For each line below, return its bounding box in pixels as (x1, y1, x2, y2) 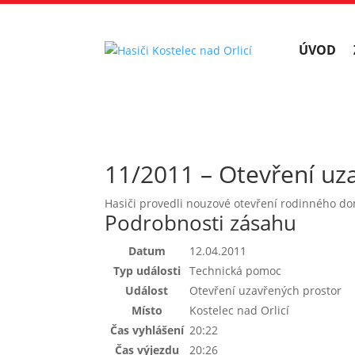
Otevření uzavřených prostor (189, 282, 342, 298)
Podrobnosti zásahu (105, 208, 296, 237)
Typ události (113, 262, 181, 278)
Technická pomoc (189, 262, 281, 278)
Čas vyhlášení (109, 322, 184, 338)
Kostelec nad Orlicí (189, 302, 289, 318)
